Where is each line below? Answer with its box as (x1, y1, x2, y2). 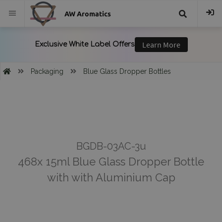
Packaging (31, 67, 63, 75)
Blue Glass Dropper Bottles (83, 67, 171, 75)
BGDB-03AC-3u (76, 140, 146, 152)
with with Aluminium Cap (47, 171, 175, 184)
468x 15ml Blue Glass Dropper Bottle (18, 155, 204, 168)
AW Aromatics (64, 10, 111, 18)
